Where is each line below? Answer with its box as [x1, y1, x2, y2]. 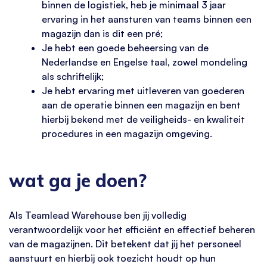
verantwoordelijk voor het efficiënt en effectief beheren [9, 223, 255, 235]
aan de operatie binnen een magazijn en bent [42, 99, 241, 111]
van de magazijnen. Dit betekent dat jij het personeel [9, 237, 241, 250]
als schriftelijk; [42, 70, 104, 83]
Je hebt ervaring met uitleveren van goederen [42, 85, 244, 97]
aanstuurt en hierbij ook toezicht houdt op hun [9, 252, 216, 264]
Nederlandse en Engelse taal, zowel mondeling [42, 56, 247, 69]
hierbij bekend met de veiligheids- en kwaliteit [42, 113, 245, 126]
